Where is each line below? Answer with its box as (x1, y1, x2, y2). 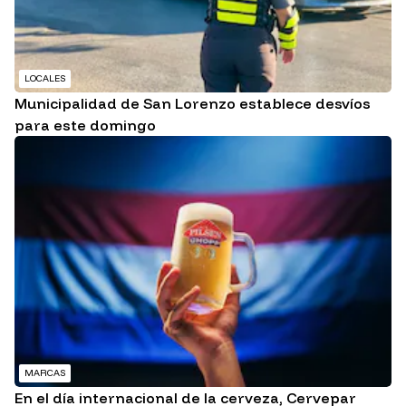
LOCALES (24, 72, 65, 85)
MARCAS (24, 367, 65, 380)
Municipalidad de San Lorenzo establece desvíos (14, 94, 371, 113)
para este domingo (14, 116, 156, 135)
